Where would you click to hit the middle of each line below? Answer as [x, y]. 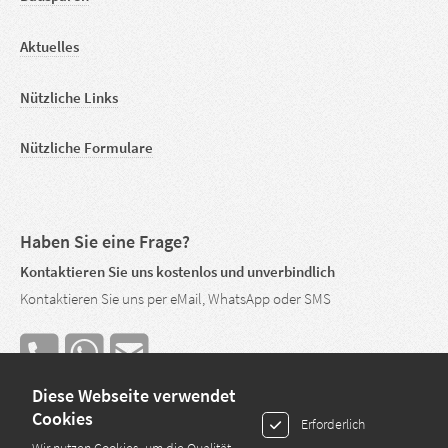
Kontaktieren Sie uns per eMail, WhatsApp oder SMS [175, 298]
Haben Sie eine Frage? [105, 242]
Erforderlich [332, 424]
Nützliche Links [69, 97]
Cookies [62, 419]
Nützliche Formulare [86, 148]
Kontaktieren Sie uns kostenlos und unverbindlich [177, 272]
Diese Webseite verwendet [134, 396]
